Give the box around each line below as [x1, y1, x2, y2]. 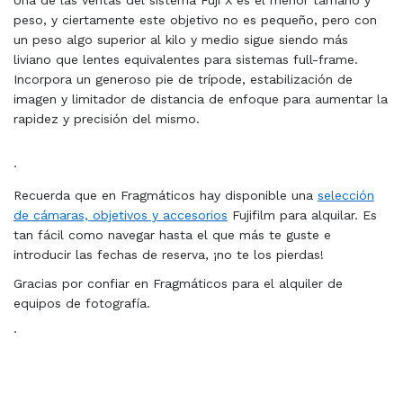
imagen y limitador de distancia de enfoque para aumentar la [13, 92, 388, 106]
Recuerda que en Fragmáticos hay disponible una [13, 188, 318, 202]
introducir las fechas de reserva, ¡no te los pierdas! [13, 247, 324, 262]
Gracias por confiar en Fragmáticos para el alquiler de [13, 276, 343, 291]
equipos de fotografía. [13, 296, 150, 310]
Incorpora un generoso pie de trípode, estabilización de [13, 72, 353, 86]
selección [318, 188, 374, 202]
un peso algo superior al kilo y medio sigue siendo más [13, 32, 348, 47]
